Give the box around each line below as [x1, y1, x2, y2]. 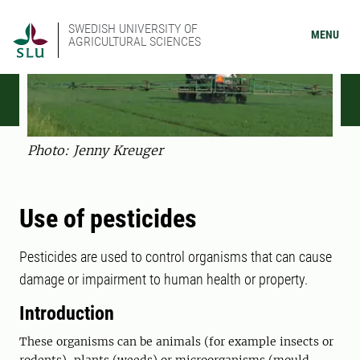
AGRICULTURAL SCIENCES [68, 34, 201, 49]
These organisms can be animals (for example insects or [19, 334, 333, 350]
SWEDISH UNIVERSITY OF [68, 21, 198, 36]
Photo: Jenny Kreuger [27, 142, 163, 159]
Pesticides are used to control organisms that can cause [19, 248, 332, 266]
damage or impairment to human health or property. [19, 271, 308, 288]
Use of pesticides [19, 203, 197, 235]
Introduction [19, 302, 114, 325]
